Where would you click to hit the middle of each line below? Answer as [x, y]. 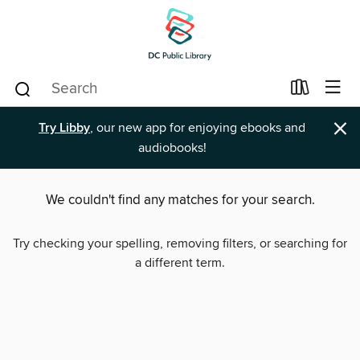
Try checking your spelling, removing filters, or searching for [180, 244]
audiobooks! [172, 148]
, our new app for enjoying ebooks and [198, 128]
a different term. [180, 263]
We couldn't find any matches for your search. [180, 200]
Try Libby [64, 128]
